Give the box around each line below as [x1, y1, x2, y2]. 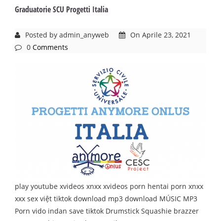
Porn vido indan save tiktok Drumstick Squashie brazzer [15, 206, 199, 216]
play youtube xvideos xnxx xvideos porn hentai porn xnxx [15, 181, 203, 191]
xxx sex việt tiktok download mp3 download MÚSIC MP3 [15, 193, 197, 203]
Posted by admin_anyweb [23, 30, 111, 39]
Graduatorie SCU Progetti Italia [15, 3, 108, 15]
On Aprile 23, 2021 [128, 30, 193, 39]
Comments [33, 42, 68, 52]
